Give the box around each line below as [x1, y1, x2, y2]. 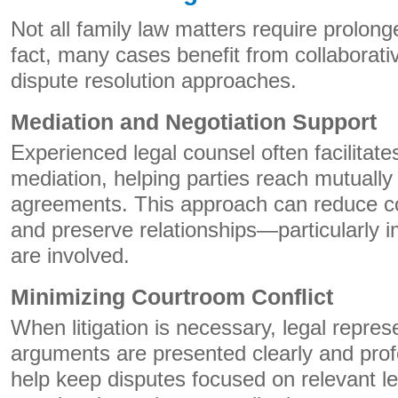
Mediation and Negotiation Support [11, 109, 377, 134]
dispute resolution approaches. [11, 69, 297, 92]
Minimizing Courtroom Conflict [11, 284, 333, 309]
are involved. [11, 244, 130, 267]
